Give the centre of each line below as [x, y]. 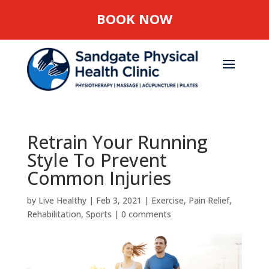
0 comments [146, 214]
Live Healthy [62, 200]
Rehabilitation [54, 214]
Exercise [167, 200]
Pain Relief [209, 200]
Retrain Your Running [117, 142]
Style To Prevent [97, 160]
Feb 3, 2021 [119, 200]
